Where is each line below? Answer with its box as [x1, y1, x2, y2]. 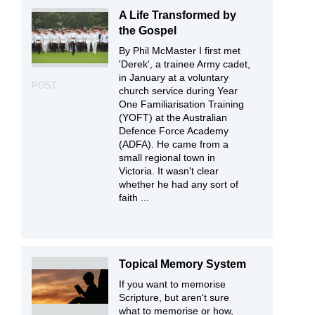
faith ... [119, 192, 150, 204]
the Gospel [119, 25, 177, 37]
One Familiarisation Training [119, 98, 245, 110]
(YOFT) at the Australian [119, 112, 228, 124]
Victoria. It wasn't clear [119, 165, 219, 177]
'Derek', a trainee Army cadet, [119, 58, 251, 70]
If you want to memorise [119, 278, 226, 290]
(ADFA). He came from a [119, 139, 229, 150]
